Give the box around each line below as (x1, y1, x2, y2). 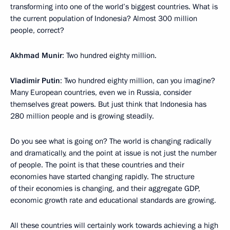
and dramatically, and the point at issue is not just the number (10, 148, 217, 159)
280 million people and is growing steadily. (10, 111, 154, 122)
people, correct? (10, 25, 64, 36)
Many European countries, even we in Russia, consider (10, 87, 191, 98)
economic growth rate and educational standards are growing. (10, 195, 216, 206)
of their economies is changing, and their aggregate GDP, (10, 183, 200, 194)
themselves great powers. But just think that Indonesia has (10, 99, 206, 110)
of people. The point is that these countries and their (10, 160, 184, 170)
